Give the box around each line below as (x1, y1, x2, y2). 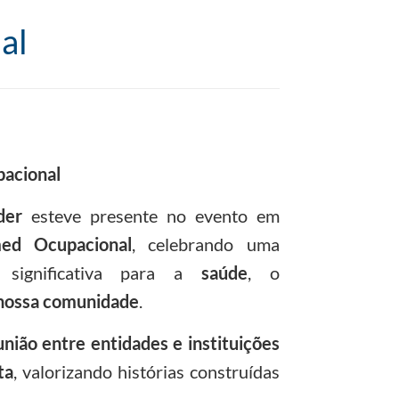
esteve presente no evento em (21, 204, 280, 226)
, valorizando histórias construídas (12, 360, 280, 382)
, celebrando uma (131, 232, 280, 255)
